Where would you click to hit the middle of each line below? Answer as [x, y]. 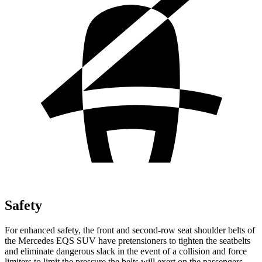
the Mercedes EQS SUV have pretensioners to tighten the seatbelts [127, 240]
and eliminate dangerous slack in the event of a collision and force [126, 251]
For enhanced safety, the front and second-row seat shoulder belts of [130, 230]
